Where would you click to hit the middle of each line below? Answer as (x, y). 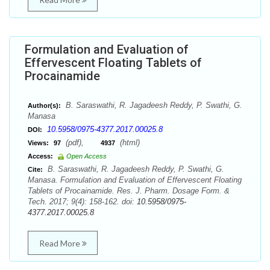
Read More (60, 243)
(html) (129, 143)
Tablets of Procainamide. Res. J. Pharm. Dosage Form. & (129, 191)
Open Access (86, 156)
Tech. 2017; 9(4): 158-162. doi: (82, 202)
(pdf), (82, 143)
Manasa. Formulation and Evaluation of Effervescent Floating (135, 180)
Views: (38, 143)
